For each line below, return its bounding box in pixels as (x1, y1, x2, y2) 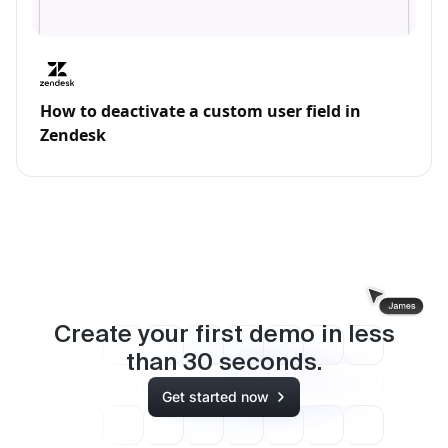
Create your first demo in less (53, 322, 395, 347)
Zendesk (40, 123, 106, 146)
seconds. (213, 350, 322, 375)
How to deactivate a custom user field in (40, 99, 361, 122)
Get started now (162, 388, 269, 406)
